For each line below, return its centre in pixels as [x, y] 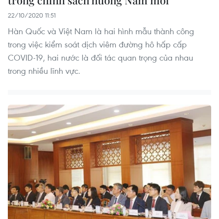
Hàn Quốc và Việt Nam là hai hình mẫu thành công [101, 31]
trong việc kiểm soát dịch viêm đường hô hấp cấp [97, 44]
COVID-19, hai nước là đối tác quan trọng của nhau [100, 58]
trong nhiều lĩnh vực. [44, 71]
